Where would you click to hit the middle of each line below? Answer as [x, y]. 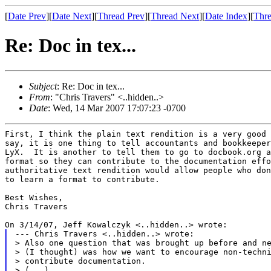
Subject [43, 86]
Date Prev [27, 16]
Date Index [226, 16]
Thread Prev [121, 16]
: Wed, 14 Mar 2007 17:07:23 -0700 [117, 108]
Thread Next [175, 16]
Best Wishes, [34, 197]
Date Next [72, 16]
